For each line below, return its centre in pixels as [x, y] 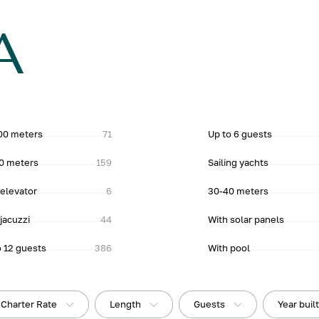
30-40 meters [238, 191]
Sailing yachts [238, 162]
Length [126, 304]
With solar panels [246, 219]
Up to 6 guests [240, 134]
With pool [229, 248]
